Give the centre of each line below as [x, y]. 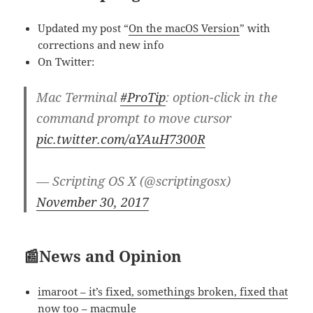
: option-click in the [222, 97]
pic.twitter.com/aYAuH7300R [121, 139]
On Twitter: [66, 62]
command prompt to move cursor [134, 118]
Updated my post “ [83, 28]
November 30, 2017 [93, 202]
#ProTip [143, 97]
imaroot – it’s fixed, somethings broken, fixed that [163, 292]
